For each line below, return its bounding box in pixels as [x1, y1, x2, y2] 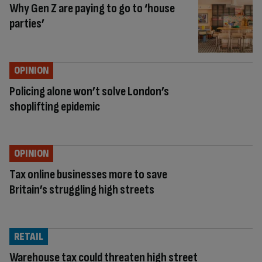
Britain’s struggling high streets [9, 181, 154, 198]
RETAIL [14, 230, 43, 243]
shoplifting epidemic [9, 98, 100, 115]
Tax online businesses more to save [9, 166, 167, 182]
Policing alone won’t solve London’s [9, 83, 169, 99]
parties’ [9, 15, 44, 32]
